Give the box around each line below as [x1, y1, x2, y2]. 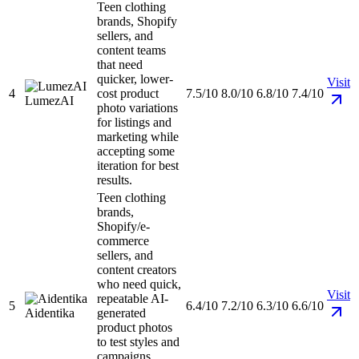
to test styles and [97, 335, 179, 349]
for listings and [97, 115, 171, 130]
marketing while [97, 130, 179, 144]
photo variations [97, 101, 178, 115]
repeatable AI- [97, 292, 168, 306]
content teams [97, 43, 166, 58]
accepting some [97, 144, 175, 159]
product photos [97, 321, 172, 335]
